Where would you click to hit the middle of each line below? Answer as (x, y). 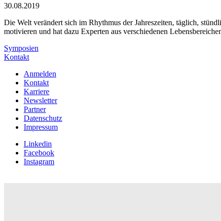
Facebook (39, 153)
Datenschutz (43, 118)
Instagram (39, 162)
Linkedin (38, 144)
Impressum (41, 127)
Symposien (21, 48)
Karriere (37, 92)
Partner (35, 110)
